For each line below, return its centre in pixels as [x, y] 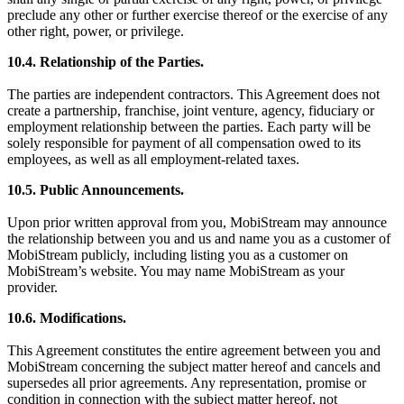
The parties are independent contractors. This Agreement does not [193, 94]
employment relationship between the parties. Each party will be [189, 126]
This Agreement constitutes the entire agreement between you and [194, 350]
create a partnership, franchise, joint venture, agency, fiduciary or [191, 110]
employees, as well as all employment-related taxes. [153, 159]
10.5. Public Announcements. [96, 189]
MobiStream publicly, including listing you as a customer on [178, 254]
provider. [32, 287]
